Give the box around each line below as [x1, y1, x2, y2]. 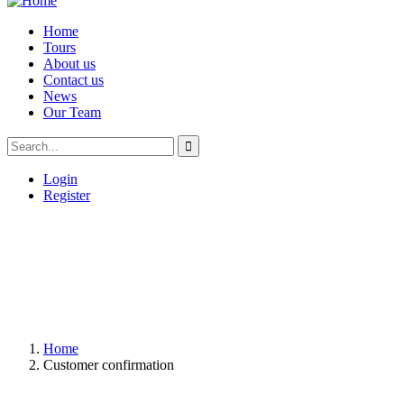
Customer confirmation [43, 357, 174, 372]
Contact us [43, 72, 104, 87]
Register [43, 188, 90, 203]
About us [43, 56, 96, 71]
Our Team [43, 105, 101, 120]
